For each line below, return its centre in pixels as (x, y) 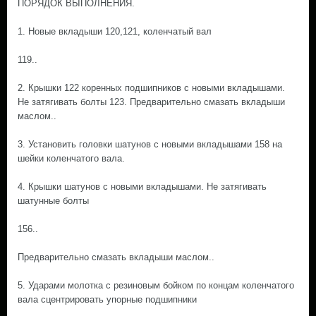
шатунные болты (53, 201)
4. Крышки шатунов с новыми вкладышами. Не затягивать (142, 187)
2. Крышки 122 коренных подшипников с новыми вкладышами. (151, 88)
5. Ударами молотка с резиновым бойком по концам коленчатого (156, 285)
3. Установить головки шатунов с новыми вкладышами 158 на (150, 144)
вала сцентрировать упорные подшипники (107, 299)
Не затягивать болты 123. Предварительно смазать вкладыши (151, 102)
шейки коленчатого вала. (71, 158)
